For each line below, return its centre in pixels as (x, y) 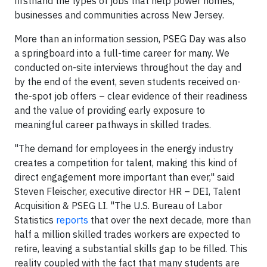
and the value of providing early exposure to (110, 110)
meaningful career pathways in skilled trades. (113, 125)
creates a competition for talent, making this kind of (126, 163)
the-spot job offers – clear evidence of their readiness (131, 96)
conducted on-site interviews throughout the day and (128, 67)
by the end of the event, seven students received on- (128, 82)
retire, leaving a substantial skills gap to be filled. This (131, 249)
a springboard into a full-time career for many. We (122, 53)
